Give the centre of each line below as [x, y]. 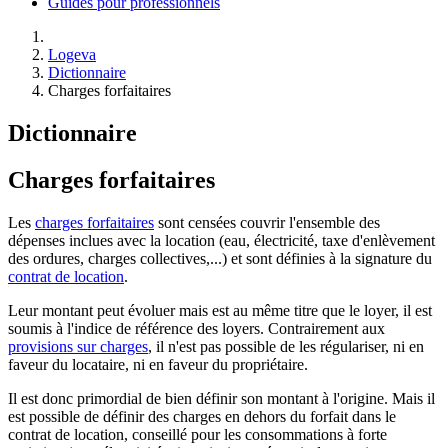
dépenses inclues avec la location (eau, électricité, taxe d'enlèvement [221, 240]
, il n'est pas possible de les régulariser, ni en [286, 346]
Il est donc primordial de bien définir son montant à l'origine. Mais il [221, 398]
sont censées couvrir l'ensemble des [267, 222]
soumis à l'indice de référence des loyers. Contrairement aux [196, 328]
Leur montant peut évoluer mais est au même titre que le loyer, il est [220, 310]
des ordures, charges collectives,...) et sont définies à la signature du [220, 258]
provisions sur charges [78, 346]
